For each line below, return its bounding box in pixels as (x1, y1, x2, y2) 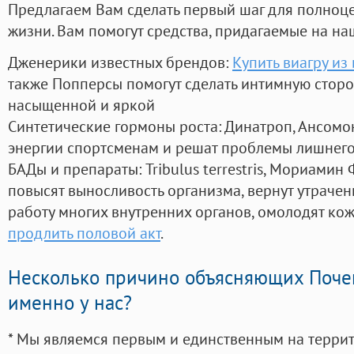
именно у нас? (8, 290, 132, 316)
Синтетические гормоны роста (8, 115, 218, 137)
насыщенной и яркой (8, 94, 155, 116)
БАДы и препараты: (8, 158, 145, 180)
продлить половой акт (8, 222, 160, 244)
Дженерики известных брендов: (8, 51, 232, 73)
